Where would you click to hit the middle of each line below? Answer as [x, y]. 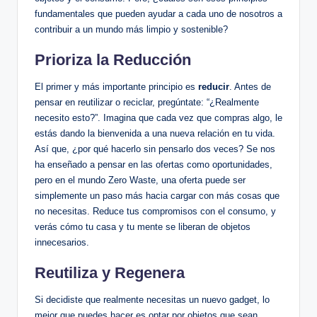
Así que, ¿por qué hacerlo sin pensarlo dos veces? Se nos [155, 149]
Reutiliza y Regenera [110, 273]
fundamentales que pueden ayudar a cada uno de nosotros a [158, 14]
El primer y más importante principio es [116, 87]
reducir [214, 87]
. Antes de [250, 87]
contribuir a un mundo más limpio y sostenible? [131, 30]
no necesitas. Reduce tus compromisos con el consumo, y [155, 212]
